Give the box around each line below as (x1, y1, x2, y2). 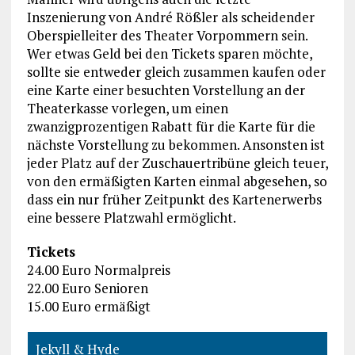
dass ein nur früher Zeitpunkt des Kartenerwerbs (26, 189, 322, 208)
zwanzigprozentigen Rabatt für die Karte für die (26, 116, 315, 136)
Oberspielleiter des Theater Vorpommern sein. (26, 25, 307, 44)
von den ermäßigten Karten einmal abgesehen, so (26, 171, 327, 190)
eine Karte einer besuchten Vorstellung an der (26, 80, 305, 99)
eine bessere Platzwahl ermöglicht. (26, 208, 236, 227)
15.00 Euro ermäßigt (26, 296, 151, 315)
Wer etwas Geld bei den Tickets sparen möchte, (26, 44, 312, 63)
